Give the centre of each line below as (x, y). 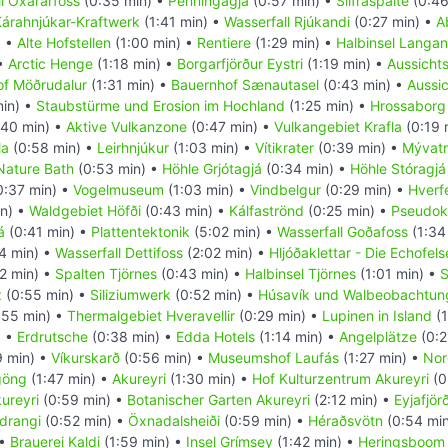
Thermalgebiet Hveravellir (151, 316)
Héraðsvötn (345, 421)
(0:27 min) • (393, 22)
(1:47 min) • (71, 379)
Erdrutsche (52, 337)
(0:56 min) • (164, 358)
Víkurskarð (85, 358)
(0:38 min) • (132, 337)
